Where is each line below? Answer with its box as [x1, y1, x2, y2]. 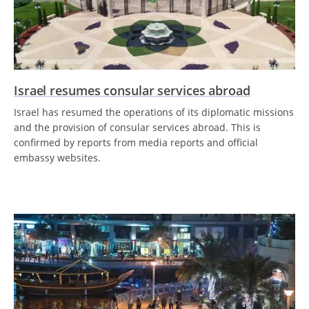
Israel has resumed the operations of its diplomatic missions [14, 106, 294, 119]
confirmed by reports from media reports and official [14, 136, 258, 149]
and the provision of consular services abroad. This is [14, 121, 261, 134]
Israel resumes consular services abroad [14, 82, 250, 99]
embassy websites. [14, 151, 101, 164]
